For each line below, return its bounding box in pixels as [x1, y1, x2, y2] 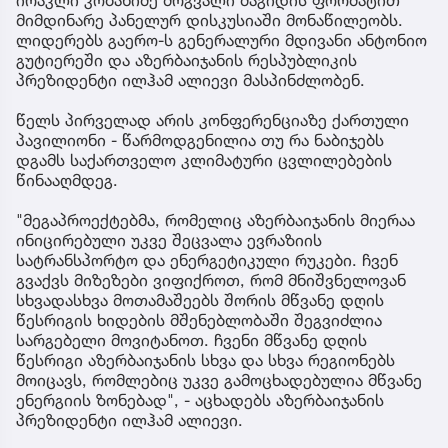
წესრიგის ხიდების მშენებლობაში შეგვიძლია [16, 310, 382, 331]
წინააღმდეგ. [16, 170, 118, 191]
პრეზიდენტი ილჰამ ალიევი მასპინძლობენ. [16, 70, 365, 91]
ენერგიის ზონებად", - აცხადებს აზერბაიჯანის [16, 390, 384, 411]
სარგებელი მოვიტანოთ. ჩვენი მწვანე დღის [16, 330, 367, 351]
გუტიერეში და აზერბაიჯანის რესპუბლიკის [16, 50, 357, 71]
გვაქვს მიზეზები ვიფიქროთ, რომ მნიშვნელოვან [16, 270, 406, 291]
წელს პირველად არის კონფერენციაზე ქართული [16, 110, 409, 131]
